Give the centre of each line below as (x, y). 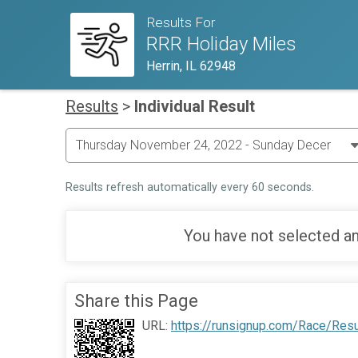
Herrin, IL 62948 (191, 66)
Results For (181, 23)
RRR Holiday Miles (221, 44)
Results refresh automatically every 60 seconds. (190, 187)
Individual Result (195, 106)
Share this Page (136, 300)
